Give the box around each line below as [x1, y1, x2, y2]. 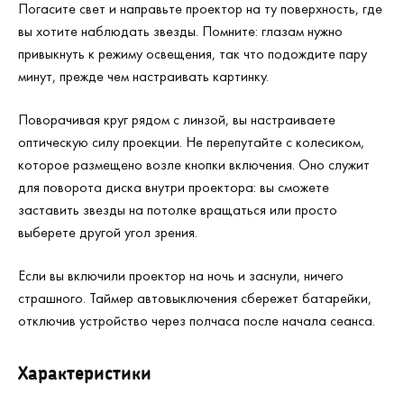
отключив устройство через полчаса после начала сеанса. [18, 311, 375, 330]
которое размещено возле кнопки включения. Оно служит [18, 155, 370, 174]
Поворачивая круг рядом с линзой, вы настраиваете [18, 110, 335, 129]
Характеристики [18, 362, 151, 383]
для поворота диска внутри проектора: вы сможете [18, 178, 329, 197]
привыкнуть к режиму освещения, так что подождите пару [18, 44, 367, 63]
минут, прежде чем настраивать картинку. [18, 67, 269, 86]
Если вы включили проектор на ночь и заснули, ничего [18, 266, 344, 285]
